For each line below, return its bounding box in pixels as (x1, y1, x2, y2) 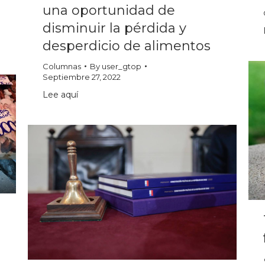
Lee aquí (43, 89, 78, 101)
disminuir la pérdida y (43, 20, 186, 37)
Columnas (43, 62, 81, 72)
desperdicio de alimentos (43, 38, 211, 54)
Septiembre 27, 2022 (43, 72, 121, 82)
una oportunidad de (43, 2, 175, 19)
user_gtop (102, 62, 141, 72)
